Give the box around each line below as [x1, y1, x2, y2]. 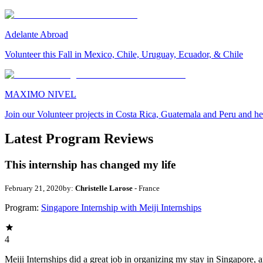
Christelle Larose [75, 184, 133, 193]
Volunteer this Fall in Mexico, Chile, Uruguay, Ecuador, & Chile [5, 49, 243, 59]
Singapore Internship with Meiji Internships [41, 203, 201, 213]
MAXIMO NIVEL [5, 89, 76, 99]
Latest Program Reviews [5, 131, 153, 147]
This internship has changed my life [5, 159, 176, 171]
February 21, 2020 [5, 184, 63, 193]
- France [133, 184, 160, 193]
